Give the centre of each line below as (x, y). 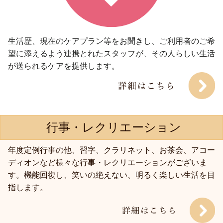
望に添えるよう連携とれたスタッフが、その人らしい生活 (111, 54)
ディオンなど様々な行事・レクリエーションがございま (108, 163)
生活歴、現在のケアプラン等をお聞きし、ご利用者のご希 (111, 41)
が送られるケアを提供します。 (64, 66)
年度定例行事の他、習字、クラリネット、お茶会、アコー (111, 150)
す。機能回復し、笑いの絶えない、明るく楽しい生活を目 (111, 175)
